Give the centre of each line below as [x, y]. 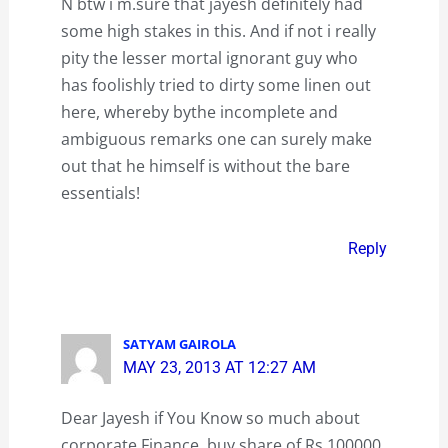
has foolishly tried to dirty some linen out [215, 85]
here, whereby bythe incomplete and [199, 112]
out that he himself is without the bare [205, 166]
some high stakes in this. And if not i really [218, 31]
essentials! [100, 193]
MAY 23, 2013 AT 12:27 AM [220, 368]
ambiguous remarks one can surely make [216, 139]
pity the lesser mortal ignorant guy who [209, 58]
